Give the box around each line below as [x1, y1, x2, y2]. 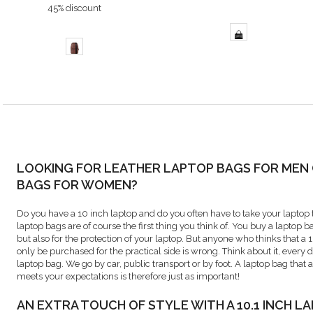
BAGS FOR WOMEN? [17, 177, 138, 193]
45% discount [48, 3, 101, 14]
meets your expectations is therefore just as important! [17, 271, 240, 282]
